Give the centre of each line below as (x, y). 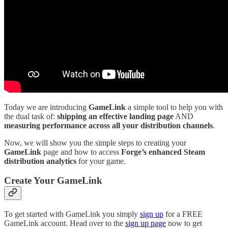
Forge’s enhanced (151, 152)
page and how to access (81, 152)
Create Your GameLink (53, 181)
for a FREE (183, 214)
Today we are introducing (46, 107)
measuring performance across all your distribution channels (108, 125)
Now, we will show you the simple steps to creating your (95, 142)
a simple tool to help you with (174, 107)
